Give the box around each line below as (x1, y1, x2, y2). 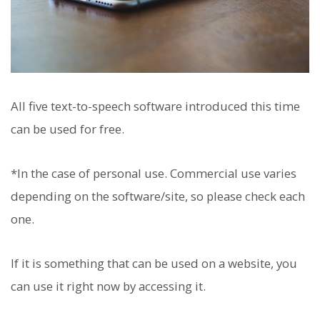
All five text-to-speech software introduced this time (11, 97, 300, 114)
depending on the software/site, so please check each (11, 187, 305, 204)
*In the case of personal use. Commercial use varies (11, 164, 296, 181)
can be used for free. (11, 120, 124, 137)
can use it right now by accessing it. (11, 278, 206, 295)
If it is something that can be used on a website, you (11, 255, 297, 272)
